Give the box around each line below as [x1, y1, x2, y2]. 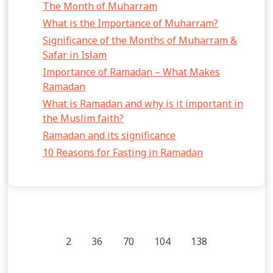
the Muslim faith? [43, 112, 124, 125]
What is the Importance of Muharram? [43, 16, 218, 30]
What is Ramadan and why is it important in [43, 97, 243, 110]
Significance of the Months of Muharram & [43, 34, 237, 47]
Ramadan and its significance [43, 129, 175, 142]
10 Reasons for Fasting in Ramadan [43, 146, 203, 159]
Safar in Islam [43, 48, 107, 62]
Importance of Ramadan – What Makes [43, 65, 220, 79]
